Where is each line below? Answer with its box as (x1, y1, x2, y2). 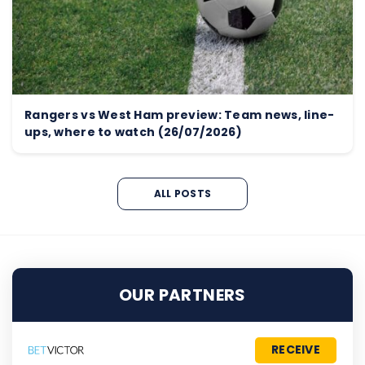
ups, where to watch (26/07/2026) (24, 123, 248, 140)
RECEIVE (271, 341, 320, 358)
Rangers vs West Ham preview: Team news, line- (24, 106, 335, 123)
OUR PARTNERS (119, 283, 246, 306)
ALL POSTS (153, 187, 212, 201)
